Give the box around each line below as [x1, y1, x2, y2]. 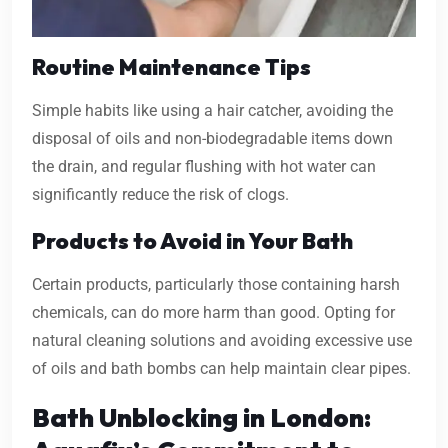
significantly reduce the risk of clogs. [32, 185, 289, 205]
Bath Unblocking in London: [32, 401, 371, 435]
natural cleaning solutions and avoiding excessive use [32, 331, 412, 351]
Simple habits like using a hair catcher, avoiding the [32, 101, 393, 121]
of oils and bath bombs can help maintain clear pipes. [32, 359, 411, 379]
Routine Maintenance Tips [32, 53, 311, 82]
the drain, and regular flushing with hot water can [32, 157, 376, 177]
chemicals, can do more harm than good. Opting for [32, 303, 395, 323]
